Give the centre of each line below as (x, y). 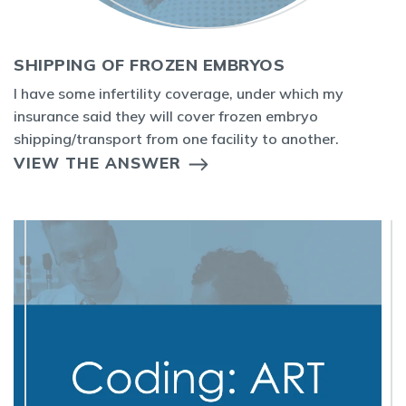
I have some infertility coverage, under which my (179, 93)
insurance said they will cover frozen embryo (166, 116)
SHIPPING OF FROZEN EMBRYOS (149, 65)
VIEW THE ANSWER (97, 163)
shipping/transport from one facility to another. (178, 139)
